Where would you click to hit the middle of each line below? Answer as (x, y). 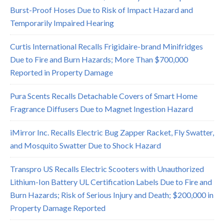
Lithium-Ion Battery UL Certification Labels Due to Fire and (111, 181)
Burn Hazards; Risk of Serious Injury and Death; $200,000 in (112, 194)
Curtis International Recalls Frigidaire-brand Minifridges (106, 46)
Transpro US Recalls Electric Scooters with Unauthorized (107, 168)
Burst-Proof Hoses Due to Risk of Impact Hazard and (101, 9)
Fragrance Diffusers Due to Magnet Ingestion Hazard (101, 108)
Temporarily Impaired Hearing (62, 22)
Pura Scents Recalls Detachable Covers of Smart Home (104, 95)
